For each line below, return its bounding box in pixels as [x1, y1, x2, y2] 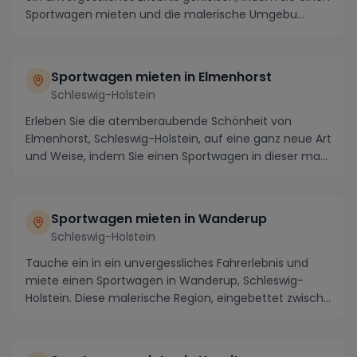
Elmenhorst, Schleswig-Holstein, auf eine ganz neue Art [25, 130, 331, 147]
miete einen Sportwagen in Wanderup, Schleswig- [25, 272, 304, 288]
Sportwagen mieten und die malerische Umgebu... [25, 6, 304, 22]
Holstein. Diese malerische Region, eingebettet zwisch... [25, 289, 331, 306]
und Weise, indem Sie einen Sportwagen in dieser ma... [25, 147, 328, 164]
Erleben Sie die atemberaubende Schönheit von [25, 112, 292, 129]
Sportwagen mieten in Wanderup [51, 209, 267, 228]
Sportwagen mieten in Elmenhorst [51, 67, 272, 86]
